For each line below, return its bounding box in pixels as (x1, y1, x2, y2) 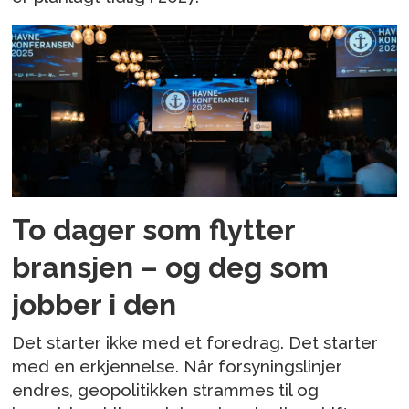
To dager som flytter (12, 212, 296, 246)
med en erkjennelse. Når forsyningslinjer (12, 356, 343, 377)
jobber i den (12, 287, 177, 321)
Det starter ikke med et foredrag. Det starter (12, 332, 379, 353)
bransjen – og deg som (12, 249, 330, 284)
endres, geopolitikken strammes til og (12, 380, 320, 401)
